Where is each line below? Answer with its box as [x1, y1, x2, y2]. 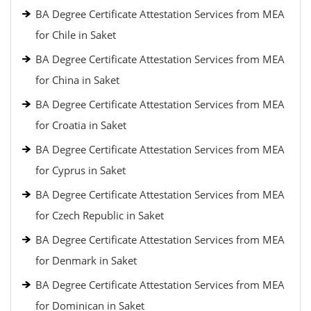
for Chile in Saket [35, 28, 116, 42]
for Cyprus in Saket [35, 163, 126, 177]
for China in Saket [35, 73, 119, 87]
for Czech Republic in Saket [35, 208, 164, 222]
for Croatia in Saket [35, 118, 126, 132]
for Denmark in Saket [35, 253, 137, 267]
